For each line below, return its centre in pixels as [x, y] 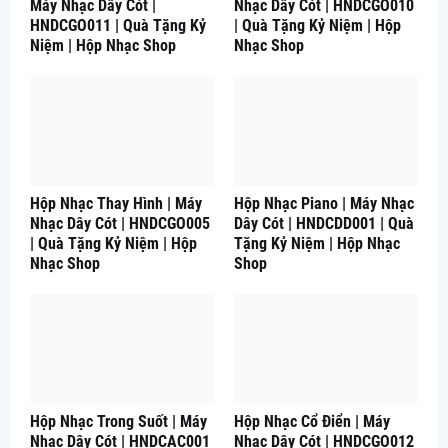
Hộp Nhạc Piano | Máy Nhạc [324, 203]
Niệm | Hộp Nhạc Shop [103, 45]
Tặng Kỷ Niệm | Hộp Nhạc [317, 243]
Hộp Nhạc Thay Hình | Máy [116, 203]
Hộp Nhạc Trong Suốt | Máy [118, 421]
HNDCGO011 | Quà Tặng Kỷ [118, 25]
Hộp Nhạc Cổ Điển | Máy [312, 421]
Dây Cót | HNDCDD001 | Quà [324, 223]
